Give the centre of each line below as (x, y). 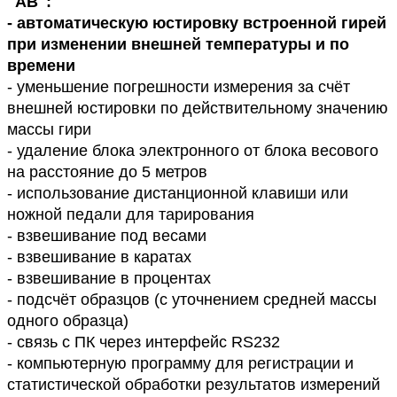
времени (41, 65)
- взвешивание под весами (109, 235)
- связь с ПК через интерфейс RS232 (146, 342)
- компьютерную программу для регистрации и (180, 363)
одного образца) (70, 320)
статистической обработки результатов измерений (194, 384)
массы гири (51, 129)
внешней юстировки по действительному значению (198, 108)
